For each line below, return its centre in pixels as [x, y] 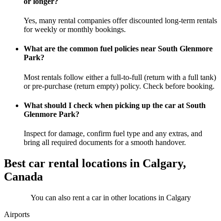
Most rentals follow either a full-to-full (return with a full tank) [120, 77]
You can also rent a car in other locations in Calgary [110, 198]
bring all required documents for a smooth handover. [105, 143]
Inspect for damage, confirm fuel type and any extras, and [113, 134]
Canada [23, 177]
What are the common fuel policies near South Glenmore [118, 49]
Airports [17, 215]
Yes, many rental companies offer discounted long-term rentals [120, 21]
